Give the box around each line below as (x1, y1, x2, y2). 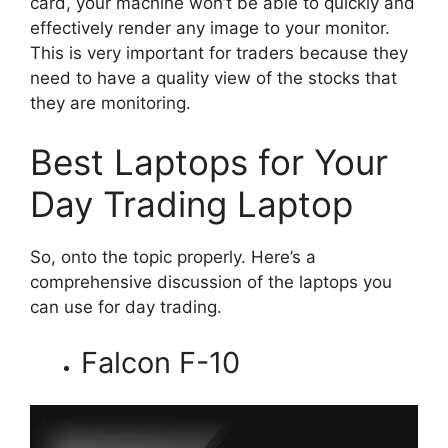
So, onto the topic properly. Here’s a (30, 247, 316, 268)
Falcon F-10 (81, 344, 240, 380)
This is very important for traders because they (30, 42, 408, 63)
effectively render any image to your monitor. (30, 17, 390, 38)
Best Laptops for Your (30, 141, 388, 184)
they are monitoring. (30, 92, 191, 113)
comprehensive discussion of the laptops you (30, 272, 392, 293)
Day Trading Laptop (30, 183, 353, 226)
